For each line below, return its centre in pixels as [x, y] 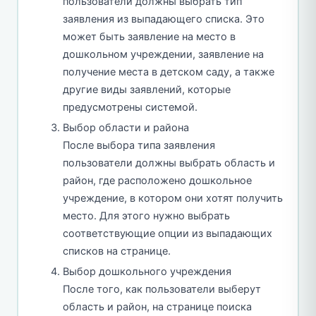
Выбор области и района [126, 128]
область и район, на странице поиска [157, 307]
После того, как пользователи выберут [162, 290]
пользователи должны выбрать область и [169, 163]
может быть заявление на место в [149, 37]
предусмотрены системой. [130, 108]
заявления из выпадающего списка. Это [164, 19]
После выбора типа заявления [139, 146]
